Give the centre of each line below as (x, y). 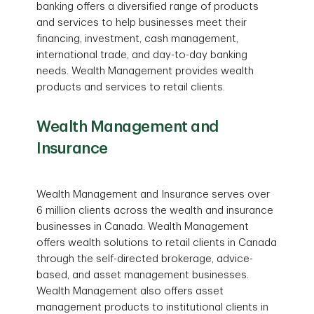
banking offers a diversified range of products (148, 7)
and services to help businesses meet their (142, 23)
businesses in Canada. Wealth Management (143, 227)
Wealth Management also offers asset (130, 291)
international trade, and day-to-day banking (142, 55)
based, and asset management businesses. (143, 275)
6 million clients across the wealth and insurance (155, 211)
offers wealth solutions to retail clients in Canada (157, 243)
